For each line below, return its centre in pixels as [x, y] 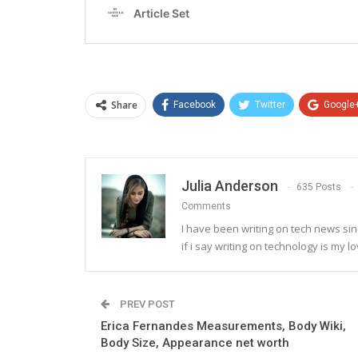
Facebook [195, 104]
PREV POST [146, 304]
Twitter [270, 104]
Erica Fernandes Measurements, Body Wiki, [223, 326]
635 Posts [319, 187]
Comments [206, 206]
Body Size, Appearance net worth [195, 342]
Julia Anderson [230, 185]
